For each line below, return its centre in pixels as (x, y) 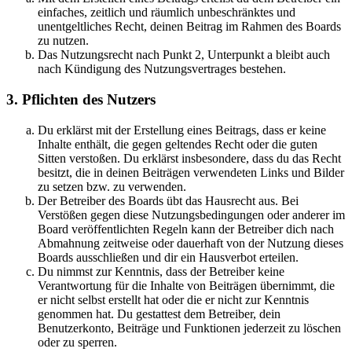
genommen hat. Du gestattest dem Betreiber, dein (159, 313)
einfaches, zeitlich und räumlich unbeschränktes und (167, 13)
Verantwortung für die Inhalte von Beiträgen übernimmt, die (186, 285)
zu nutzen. (63, 41)
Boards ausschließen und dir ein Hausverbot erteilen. (168, 257)
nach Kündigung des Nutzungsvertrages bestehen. (162, 69)
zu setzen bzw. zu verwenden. (112, 186)
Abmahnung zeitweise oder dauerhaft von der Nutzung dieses (191, 243)
